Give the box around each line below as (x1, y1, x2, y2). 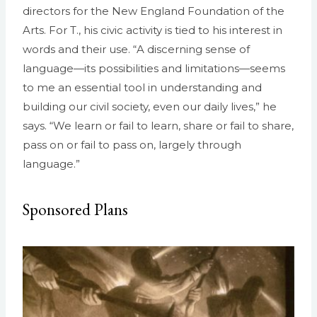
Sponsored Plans (23, 199, 128, 221)
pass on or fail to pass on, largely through (23, 138, 241, 152)
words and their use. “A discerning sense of (23, 42, 250, 57)
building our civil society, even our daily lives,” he (23, 100, 277, 114)
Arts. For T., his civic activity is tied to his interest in (23, 23, 282, 38)
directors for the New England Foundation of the (23, 4, 284, 18)
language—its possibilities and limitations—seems (23, 62, 285, 76)
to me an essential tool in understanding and (23, 81, 262, 95)
